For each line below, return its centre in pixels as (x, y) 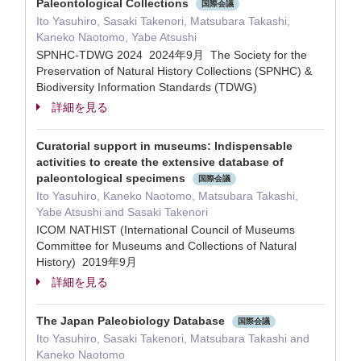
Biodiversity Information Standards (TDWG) (147, 87)
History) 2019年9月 (88, 262)
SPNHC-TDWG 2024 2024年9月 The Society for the (172, 55)
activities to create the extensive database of (160, 162)
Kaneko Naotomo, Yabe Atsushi (116, 37)
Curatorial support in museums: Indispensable (164, 146)
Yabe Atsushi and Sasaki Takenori (122, 212)
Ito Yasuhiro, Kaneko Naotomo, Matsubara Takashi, (167, 196)
